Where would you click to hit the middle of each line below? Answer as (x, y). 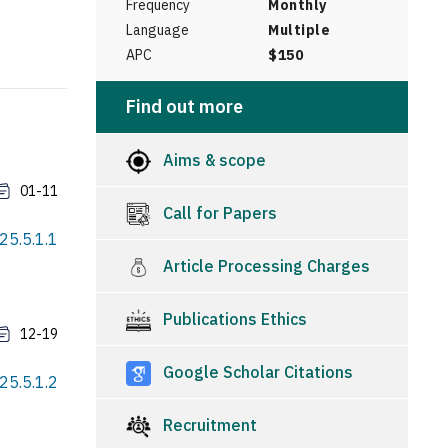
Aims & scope (212, 159)
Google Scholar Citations (256, 371)
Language (157, 29)
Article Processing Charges (264, 265)
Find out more (184, 106)
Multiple (299, 29)
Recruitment (208, 424)
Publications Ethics (233, 318)
